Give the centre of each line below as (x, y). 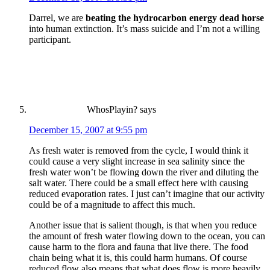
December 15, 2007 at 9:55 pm (88, 130)
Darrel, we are (57, 17)
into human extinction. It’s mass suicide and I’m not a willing (144, 28)
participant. (50, 39)
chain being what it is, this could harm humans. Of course (138, 257)
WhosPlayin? (112, 109)
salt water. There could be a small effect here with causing (139, 183)
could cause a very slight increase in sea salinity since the (137, 161)
